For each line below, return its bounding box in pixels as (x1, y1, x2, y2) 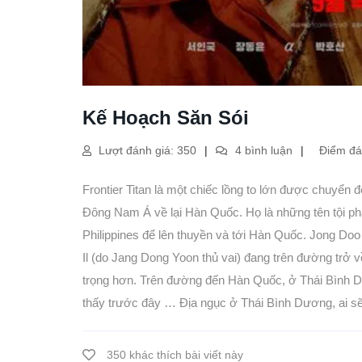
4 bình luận (232, 143, 293, 157)
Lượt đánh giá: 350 (95, 143, 196, 157)
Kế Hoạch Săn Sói (82, 106, 249, 128)
